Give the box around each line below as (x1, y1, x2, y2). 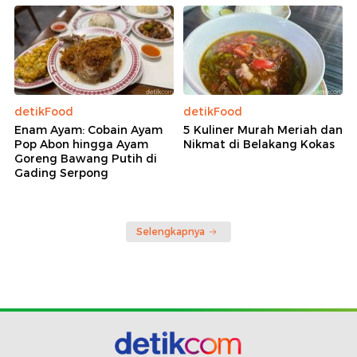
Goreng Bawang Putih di (14, 151, 157, 167)
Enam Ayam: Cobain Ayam (14, 123, 163, 138)
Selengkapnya (136, 226, 205, 238)
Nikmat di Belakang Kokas (183, 137, 335, 152)
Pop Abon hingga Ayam (14, 137, 148, 152)
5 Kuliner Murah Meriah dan (183, 123, 343, 138)
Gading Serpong (14, 166, 108, 181)
